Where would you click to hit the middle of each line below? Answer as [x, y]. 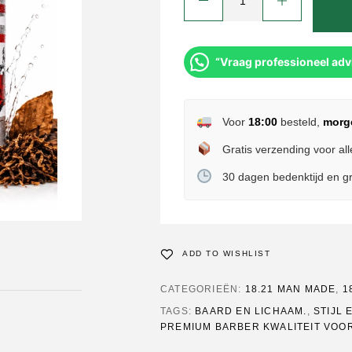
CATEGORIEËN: [203, 289]
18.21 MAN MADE [290, 289]
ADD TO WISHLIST [227, 253]
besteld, [300, 122]
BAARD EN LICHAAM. [251, 311]
